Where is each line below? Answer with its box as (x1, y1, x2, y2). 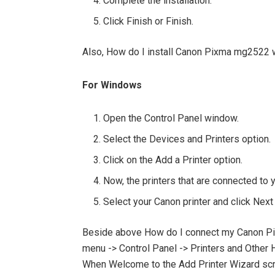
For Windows (82, 79, 142, 91)
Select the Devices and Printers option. (103, 133, 271, 145)
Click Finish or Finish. (103, 15, 194, 28)
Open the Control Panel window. (103, 112, 239, 125)
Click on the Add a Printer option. (103, 154, 243, 166)
